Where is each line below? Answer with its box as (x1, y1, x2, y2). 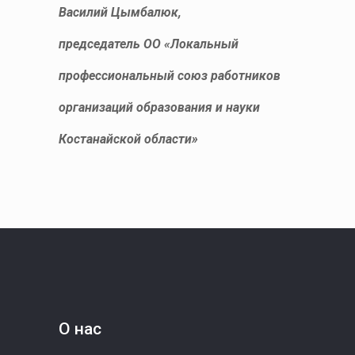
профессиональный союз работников (59, 68, 281, 83)
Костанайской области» (59, 132, 199, 147)
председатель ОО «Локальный (59, 36, 239, 52)
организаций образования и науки (59, 100, 261, 115)
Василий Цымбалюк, (59, 5, 182, 20)
